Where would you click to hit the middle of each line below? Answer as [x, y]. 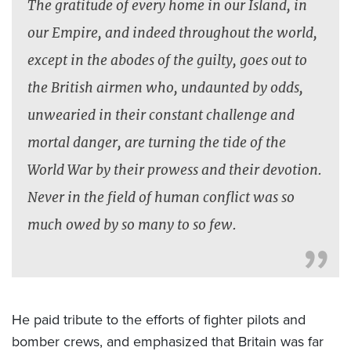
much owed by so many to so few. [132, 224]
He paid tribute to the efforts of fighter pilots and [159, 319]
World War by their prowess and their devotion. [175, 169]
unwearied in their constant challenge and [161, 114]
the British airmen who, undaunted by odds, [165, 87]
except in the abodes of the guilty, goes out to [167, 60]
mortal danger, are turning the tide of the [157, 142]
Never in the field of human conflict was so [161, 197]
